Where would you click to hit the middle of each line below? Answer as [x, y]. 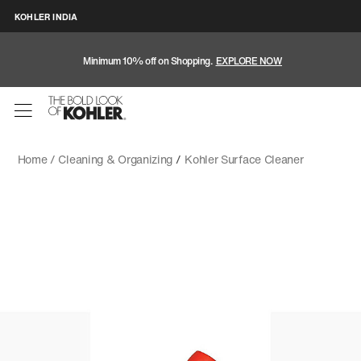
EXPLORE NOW [249, 60]
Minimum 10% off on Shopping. [149, 60]
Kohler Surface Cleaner [244, 159]
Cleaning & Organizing [116, 159]
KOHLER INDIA [46, 17]
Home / [38, 159]
